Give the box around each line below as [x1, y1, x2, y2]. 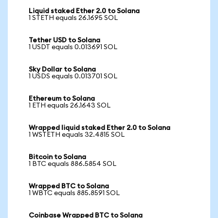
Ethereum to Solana [29, 95, 95, 102]
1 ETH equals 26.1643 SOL [29, 102, 110, 109]
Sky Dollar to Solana [29, 66, 96, 73]
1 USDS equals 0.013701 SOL [29, 73, 117, 80]
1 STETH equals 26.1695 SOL [29, 15, 118, 21]
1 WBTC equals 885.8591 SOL [29, 190, 120, 197]
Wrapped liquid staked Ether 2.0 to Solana [29, 125, 170, 131]
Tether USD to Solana [29, 37, 100, 44]
